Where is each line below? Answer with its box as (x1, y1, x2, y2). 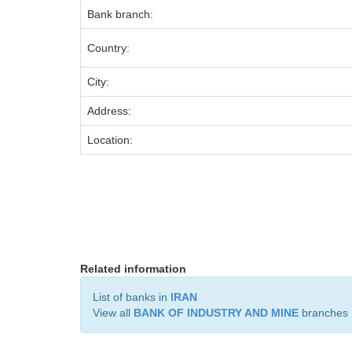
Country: (87, 42, 130, 54)
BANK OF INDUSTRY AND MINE (134, 306, 299, 319)
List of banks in (93, 291, 170, 303)
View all (93, 306, 134, 319)
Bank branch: (87, 8, 153, 20)
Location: (87, 134, 133, 146)
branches (299, 306, 348, 319)
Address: (87, 104, 131, 117)
